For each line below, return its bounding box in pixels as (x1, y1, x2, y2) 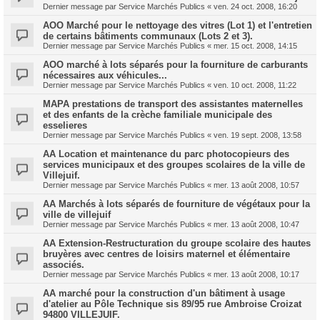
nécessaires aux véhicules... (43, 70, 167, 81)
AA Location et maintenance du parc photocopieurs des (43, 149, 289, 159)
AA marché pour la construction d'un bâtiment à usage (43, 288, 285, 299)
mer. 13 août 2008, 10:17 (214, 270, 299, 279)
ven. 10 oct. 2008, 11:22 (214, 81, 296, 89)
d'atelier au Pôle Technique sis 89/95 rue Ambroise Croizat (43, 299, 301, 309)
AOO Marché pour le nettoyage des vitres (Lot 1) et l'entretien (43, 20, 312, 31)
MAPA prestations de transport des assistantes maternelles (43, 99, 303, 109)
